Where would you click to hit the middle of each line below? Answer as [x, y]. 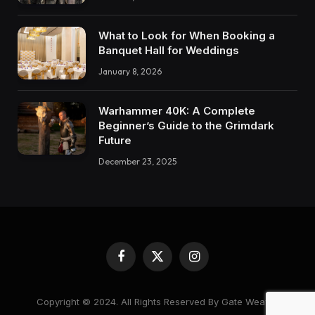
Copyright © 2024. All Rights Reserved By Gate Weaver [157, 301]
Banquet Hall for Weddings [169, 51]
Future [115, 140]
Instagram [215, 262]
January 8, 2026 [130, 72]
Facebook [142, 262]
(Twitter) [175, 275]
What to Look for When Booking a [187, 36]
